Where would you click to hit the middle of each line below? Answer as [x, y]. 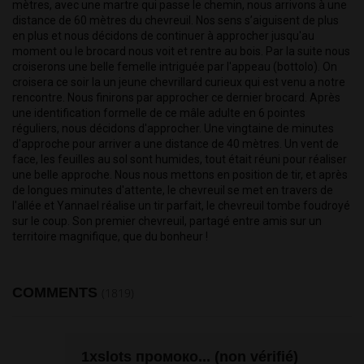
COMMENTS [57, 293]
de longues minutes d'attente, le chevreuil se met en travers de [173, 191]
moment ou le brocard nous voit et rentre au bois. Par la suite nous [181, 52]
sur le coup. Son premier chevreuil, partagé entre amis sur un [167, 221]
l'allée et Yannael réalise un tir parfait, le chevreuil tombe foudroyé [181, 206]
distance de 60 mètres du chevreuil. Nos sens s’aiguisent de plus [175, 21]
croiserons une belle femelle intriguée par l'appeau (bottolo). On [175, 67]
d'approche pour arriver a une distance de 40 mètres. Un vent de [175, 144]
